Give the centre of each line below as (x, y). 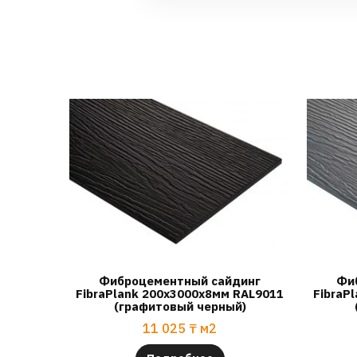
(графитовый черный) (180, 306)
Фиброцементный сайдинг (180, 280)
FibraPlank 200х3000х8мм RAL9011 (180, 293)
